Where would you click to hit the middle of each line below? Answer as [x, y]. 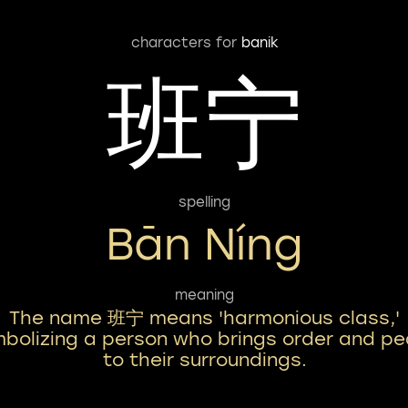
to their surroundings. [204, 359]
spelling [204, 202]
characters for [186, 42]
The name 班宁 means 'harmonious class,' [204, 317]
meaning [204, 295]
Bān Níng [204, 244]
